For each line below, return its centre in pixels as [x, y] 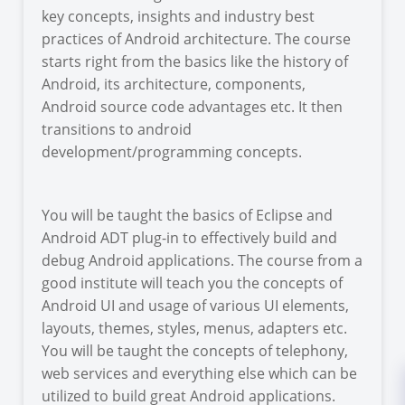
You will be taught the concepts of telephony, [195, 350]
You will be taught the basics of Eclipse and [188, 215]
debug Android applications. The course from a [202, 260]
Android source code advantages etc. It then [193, 106]
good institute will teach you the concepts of [193, 283]
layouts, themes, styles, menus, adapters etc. [195, 328]
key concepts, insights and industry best [179, 16]
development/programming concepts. [172, 151]
